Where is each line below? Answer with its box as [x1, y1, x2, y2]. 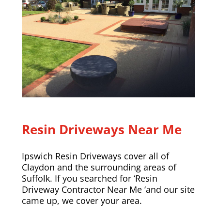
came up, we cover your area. [21, 194, 142, 206]
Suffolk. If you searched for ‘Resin [21, 172, 157, 184]
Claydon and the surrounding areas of [21, 161, 176, 173]
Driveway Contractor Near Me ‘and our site [21, 183, 195, 195]
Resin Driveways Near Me [21, 120, 182, 138]
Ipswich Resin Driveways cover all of [21, 150, 169, 162]
